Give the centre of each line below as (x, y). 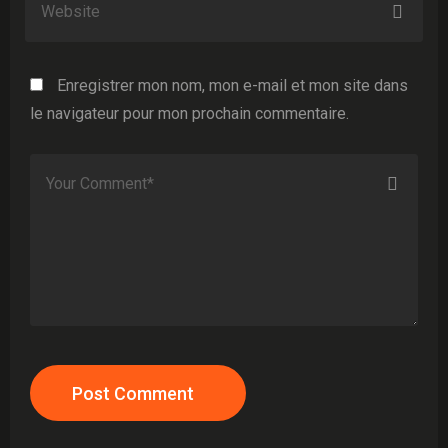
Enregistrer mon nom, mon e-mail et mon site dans (232, 85)
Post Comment (133, 393)
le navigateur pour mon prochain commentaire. (189, 113)
